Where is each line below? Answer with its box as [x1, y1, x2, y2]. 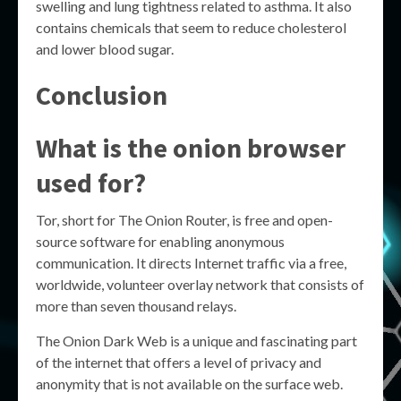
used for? [36, 166, 146, 200]
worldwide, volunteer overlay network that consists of [36, 276, 364, 293]
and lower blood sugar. [36, 40, 174, 57]
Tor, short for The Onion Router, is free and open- [36, 211, 333, 228]
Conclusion [36, 78, 167, 112]
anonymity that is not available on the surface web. [36, 375, 343, 392]
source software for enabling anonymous [36, 233, 285, 250]
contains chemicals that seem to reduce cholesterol [36, 19, 346, 36]
